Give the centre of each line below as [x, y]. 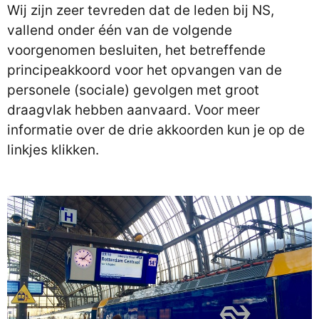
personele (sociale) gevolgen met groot [133, 90]
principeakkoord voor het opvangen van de [145, 70]
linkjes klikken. [53, 150]
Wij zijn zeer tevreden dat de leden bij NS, [141, 10]
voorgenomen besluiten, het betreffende [136, 50]
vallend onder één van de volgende [120, 30]
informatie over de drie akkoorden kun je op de [156, 130]
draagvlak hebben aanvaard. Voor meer [134, 110]
